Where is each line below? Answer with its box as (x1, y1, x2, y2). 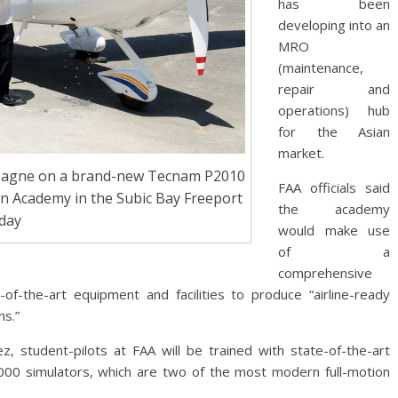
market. (278, 144, 324, 162)
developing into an (278, 16, 390, 34)
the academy (278, 200, 390, 218)
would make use (278, 221, 390, 239)
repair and (278, 80, 390, 98)
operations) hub (278, 101, 390, 119)
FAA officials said (278, 179, 390, 196)
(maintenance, (278, 59, 363, 76)
